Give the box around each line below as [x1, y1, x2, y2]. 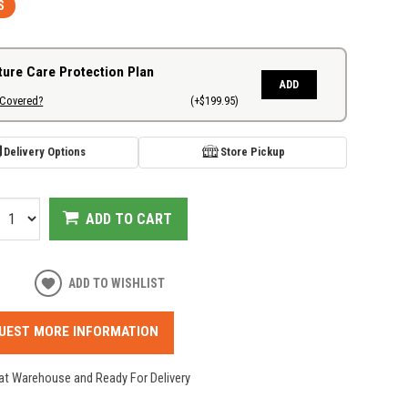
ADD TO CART [86, 209, 173, 228]
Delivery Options [3, 145, 86, 159]
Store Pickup [219, 145, 285, 159]
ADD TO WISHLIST [68, 276, 166, 291]
